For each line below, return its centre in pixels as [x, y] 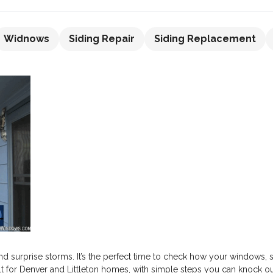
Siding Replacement [205, 39]
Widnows [27, 39]
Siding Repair [102, 39]
